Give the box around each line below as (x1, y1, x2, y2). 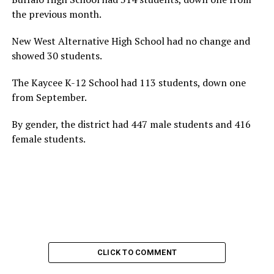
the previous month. (11, 7, 102, 21)
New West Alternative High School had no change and (11, 34, 250, 48)
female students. (11, 132, 86, 146)
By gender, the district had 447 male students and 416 (11, 117, 251, 131)
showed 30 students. (11, 49, 102, 63)
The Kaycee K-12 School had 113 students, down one (11, 76, 246, 90)
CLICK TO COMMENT (97, 248, 177, 257)
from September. (11, 91, 87, 105)
